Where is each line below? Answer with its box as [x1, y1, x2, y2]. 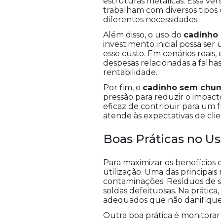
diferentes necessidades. [103, 15, 199, 25]
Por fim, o [103, 83, 143, 93]
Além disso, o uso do [103, 30, 184, 40]
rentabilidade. [103, 68, 157, 77]
